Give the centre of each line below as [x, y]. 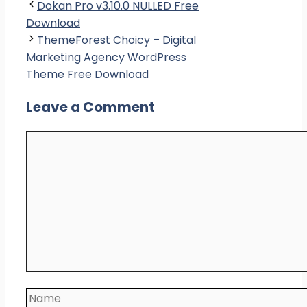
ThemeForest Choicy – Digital [116, 40]
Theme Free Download [87, 75]
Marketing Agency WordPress [106, 58]
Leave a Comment [90, 107]
